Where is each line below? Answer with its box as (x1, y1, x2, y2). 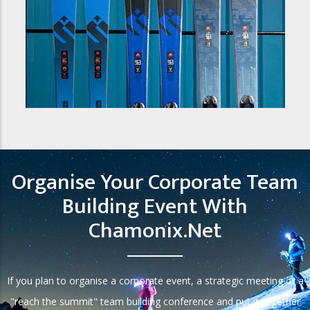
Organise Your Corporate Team (12, 163, 298, 201)
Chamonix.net (89, 212, 221, 249)
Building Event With (62, 188, 248, 225)
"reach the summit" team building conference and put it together (10, 294, 300, 308)
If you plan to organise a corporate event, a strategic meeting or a (6, 273, 304, 287)
